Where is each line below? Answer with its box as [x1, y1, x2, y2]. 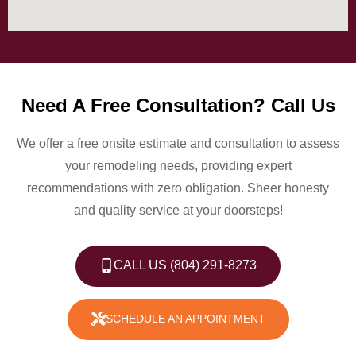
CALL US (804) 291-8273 [114, 257, 257, 272]
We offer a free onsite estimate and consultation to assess [17, 136, 339, 150]
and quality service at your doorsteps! [73, 203, 283, 217]
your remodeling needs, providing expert [64, 158, 292, 172]
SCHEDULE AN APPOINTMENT [105, 311, 265, 325]
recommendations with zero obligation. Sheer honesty [27, 180, 329, 195]
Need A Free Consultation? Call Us [21, 94, 335, 116]
